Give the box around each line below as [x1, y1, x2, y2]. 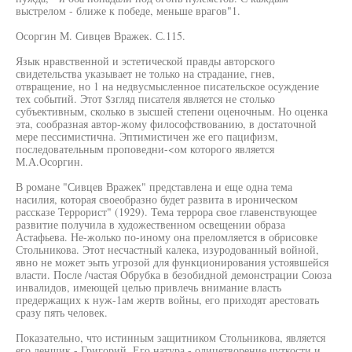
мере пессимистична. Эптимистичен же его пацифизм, [16, 129, 278, 144]
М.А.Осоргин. [16, 154, 83, 169]
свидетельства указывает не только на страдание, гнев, [16, 66, 275, 81]
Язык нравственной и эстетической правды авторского [16, 53, 275, 68]
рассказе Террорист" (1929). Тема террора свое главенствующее [16, 204, 317, 219]
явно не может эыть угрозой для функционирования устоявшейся [16, 255, 328, 269]
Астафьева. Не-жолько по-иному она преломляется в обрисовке [16, 229, 317, 244]
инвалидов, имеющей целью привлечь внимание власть [16, 280, 281, 295]
